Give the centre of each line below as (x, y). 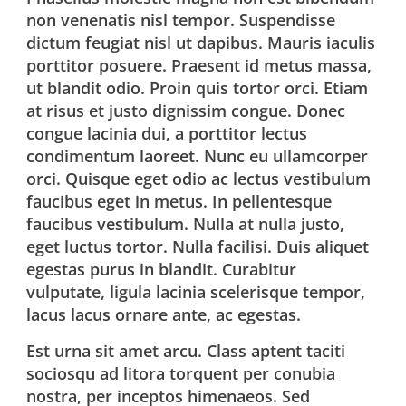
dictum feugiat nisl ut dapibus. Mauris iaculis (201, 43)
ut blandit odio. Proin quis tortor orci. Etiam (198, 88)
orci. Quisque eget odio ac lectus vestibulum (199, 179)
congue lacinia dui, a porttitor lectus (167, 133)
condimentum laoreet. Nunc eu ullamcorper (198, 156)
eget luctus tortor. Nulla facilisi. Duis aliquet (198, 246)
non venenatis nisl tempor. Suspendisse (181, 20)
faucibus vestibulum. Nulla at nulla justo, (186, 224)
